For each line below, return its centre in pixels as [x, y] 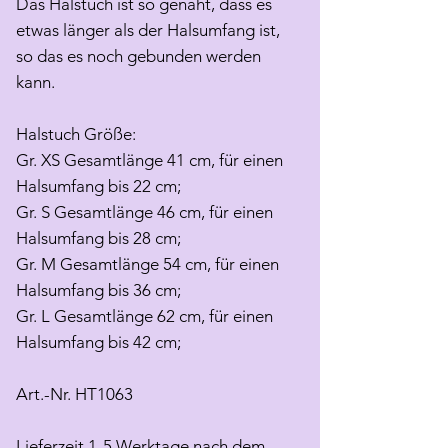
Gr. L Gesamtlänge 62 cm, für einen [144, 316]
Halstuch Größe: [76, 134]
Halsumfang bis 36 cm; [98, 290]
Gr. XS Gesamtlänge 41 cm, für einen [149, 160]
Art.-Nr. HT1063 [74, 394]
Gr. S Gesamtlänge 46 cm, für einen [144, 212]
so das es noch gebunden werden [138, 56]
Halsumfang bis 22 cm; [98, 186]
